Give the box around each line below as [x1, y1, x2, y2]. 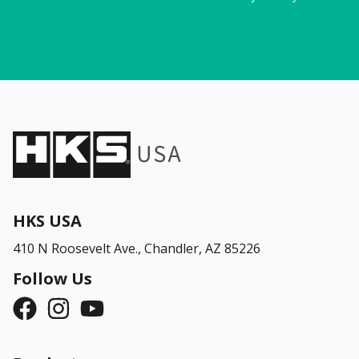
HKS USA [13, 209, 82, 232]
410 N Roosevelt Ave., [13, 239, 144, 257]
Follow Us [13, 267, 92, 289]
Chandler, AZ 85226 [144, 239, 260, 257]
